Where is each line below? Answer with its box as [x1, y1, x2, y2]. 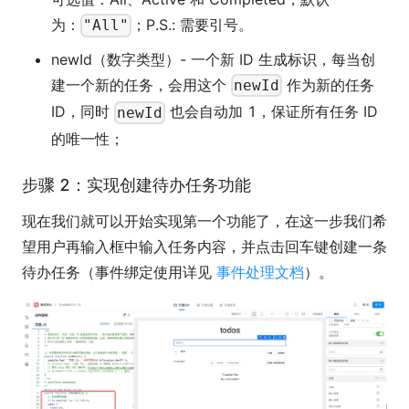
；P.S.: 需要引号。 [131, 15, 254, 34]
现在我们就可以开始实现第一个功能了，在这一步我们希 [22, 211, 387, 230]
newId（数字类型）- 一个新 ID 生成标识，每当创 [51, 49, 375, 68]
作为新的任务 [282, 75, 375, 94]
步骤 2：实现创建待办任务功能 [22, 174, 251, 194]
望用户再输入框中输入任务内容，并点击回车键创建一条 [22, 236, 387, 256]
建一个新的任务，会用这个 [51, 75, 231, 94]
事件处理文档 [216, 262, 304, 281]
